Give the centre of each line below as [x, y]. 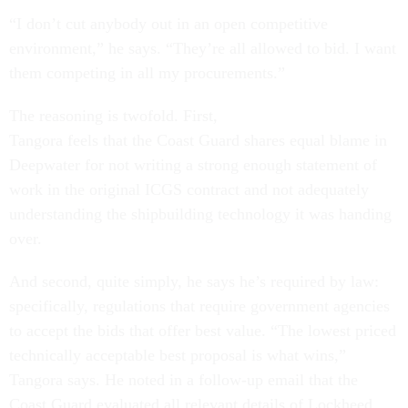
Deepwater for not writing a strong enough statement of [193, 165]
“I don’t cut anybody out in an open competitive [168, 24]
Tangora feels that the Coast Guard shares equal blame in [198, 140]
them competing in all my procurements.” [147, 73]
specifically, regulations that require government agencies [199, 306]
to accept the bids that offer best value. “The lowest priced [203, 331]
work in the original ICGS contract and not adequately [189, 189]
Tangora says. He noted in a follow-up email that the [184, 380]
